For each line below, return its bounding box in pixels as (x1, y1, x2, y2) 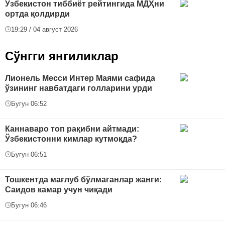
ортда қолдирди (5, 9, 70, 18)
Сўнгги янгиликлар (5, 49, 119, 63)
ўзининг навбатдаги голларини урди (5, 83, 152, 92)
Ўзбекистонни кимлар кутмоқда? (5, 134, 137, 143)
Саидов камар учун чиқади (5, 185, 113, 194)
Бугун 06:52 (11, 99, 47, 107)
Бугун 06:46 (11, 201, 47, 209)
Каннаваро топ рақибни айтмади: (5, 124, 139, 133)
